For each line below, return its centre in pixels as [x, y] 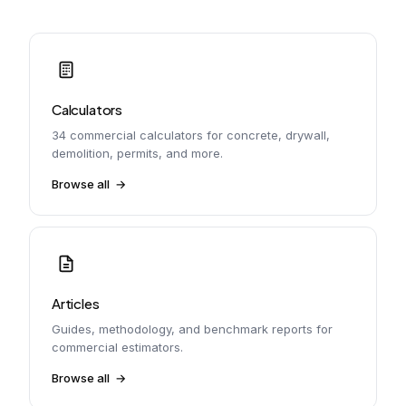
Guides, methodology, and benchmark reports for [192, 329]
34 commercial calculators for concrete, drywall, [191, 135]
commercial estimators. [117, 347]
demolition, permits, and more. [137, 153]
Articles [76, 303]
